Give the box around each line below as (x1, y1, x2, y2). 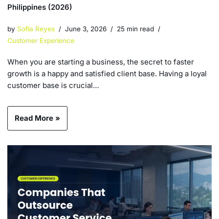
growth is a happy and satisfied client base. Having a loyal (7, 69, 207, 79)
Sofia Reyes (17, 25, 55, 33)
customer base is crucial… (7, 81, 101, 90)
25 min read (117, 25, 154, 33)
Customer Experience (7, 37, 74, 45)
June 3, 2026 (65, 25, 107, 33)
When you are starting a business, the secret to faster (7, 57, 194, 67)
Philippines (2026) (7, 2, 72, 12)
